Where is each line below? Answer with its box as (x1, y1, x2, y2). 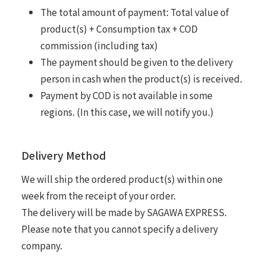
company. (21, 238, 62, 252)
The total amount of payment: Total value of (40, 5, 229, 18)
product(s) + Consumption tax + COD (40, 21, 198, 35)
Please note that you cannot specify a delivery (21, 221, 218, 235)
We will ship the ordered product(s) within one (21, 172, 223, 185)
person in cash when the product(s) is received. (40, 71, 242, 85)
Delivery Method (21, 147, 106, 163)
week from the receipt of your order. (21, 188, 176, 202)
